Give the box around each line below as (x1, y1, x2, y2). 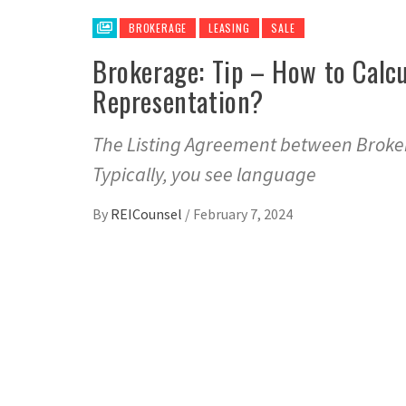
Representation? (92, 81, 265, 122)
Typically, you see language (92, 161, 316, 188)
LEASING (208, 20, 250, 36)
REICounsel (111, 205, 185, 224)
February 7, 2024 (193, 205, 293, 224)
